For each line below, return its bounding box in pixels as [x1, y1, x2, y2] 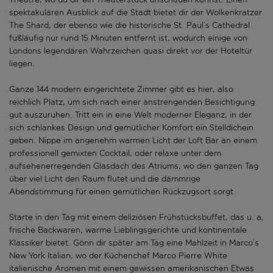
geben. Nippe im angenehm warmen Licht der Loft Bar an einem [9, 135, 257, 146]
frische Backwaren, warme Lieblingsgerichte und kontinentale [9, 225, 247, 236]
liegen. [9, 58, 35, 69]
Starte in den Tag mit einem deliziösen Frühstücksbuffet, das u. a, [9, 212, 264, 223]
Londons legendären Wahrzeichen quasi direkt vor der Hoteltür [9, 46, 252, 57]
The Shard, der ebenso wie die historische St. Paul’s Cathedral [9, 20, 250, 31]
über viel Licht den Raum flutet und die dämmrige [9, 174, 200, 185]
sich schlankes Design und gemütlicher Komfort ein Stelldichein [9, 122, 253, 133]
